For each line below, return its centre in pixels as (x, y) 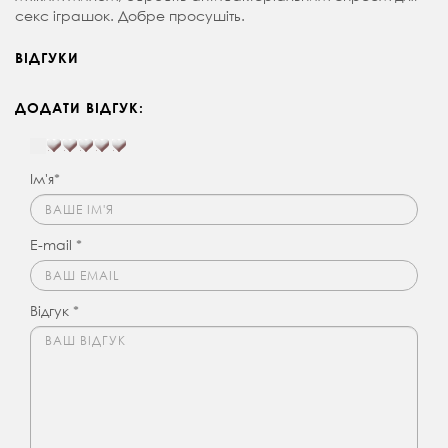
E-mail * (56, 245)
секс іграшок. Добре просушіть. (130, 16)
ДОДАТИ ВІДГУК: (79, 108)
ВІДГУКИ (47, 58)
